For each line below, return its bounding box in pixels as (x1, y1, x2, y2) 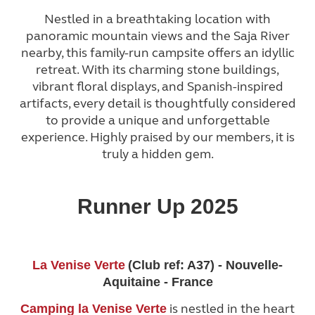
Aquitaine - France (102, 274, 213, 289)
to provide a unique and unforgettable (45, 112, 270, 129)
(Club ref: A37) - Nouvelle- (128, 257, 283, 272)
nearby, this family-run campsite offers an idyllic (20, 45, 295, 61)
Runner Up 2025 (77, 194, 238, 218)
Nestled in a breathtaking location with (44, 11, 271, 27)
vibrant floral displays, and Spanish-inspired (32, 79, 283, 95)
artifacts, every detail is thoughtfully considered (19, 96, 296, 112)
